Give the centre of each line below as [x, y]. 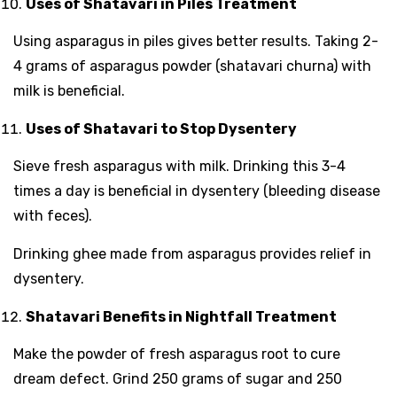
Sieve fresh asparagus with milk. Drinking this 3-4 [179, 166]
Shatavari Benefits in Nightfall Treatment [183, 316]
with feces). [53, 215]
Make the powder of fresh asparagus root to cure [177, 354]
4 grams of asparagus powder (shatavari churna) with [192, 66]
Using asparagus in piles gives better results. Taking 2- [196, 41]
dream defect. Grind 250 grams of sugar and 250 [178, 378]
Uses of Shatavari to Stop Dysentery [163, 128]
